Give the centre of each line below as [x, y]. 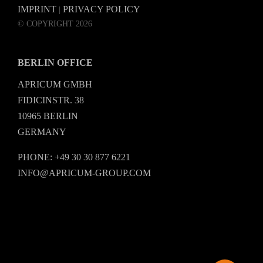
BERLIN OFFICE [55, 63]
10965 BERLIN [48, 116]
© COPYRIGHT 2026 [55, 23]
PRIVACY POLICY [102, 9]
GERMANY [42, 132]
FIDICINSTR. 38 [51, 100]
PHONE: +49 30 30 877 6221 [74, 157]
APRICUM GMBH [55, 85]
